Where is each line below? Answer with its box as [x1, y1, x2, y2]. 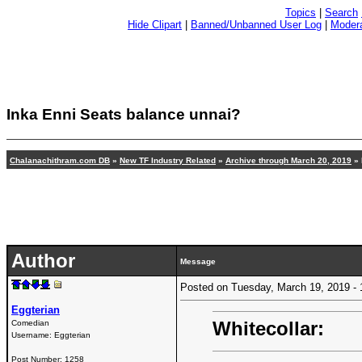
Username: [11, 330, 54, 339]
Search [325, 6, 358, 19]
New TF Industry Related [120, 155, 216, 165]
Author [11, 249, 75, 271]
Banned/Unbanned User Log [191, 19, 322, 31]
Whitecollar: [213, 317, 324, 339]
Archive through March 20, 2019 [225, 155, 351, 165]
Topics [285, 6, 316, 19]
